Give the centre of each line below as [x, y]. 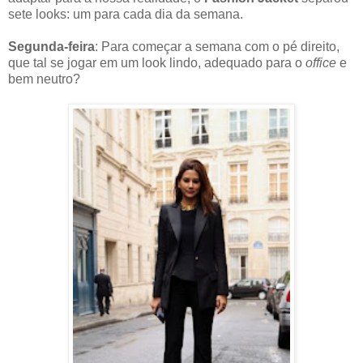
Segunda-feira [51, 47]
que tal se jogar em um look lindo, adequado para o [157, 63]
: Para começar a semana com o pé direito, [217, 47]
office [321, 63]
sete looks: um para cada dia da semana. [126, 15]
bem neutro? [44, 79]
